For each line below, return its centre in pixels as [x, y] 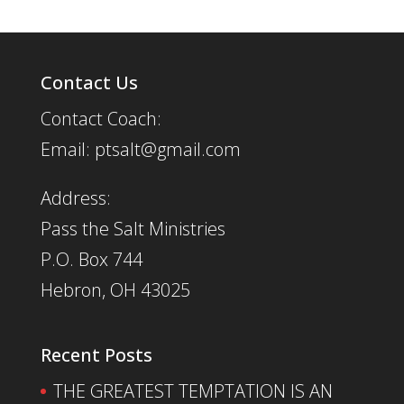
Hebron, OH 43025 [115, 290]
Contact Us [89, 83]
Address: [75, 198]
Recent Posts [96, 354]
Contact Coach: [101, 119]
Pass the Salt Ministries [133, 229]
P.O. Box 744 [91, 260]
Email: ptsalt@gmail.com [140, 150]
